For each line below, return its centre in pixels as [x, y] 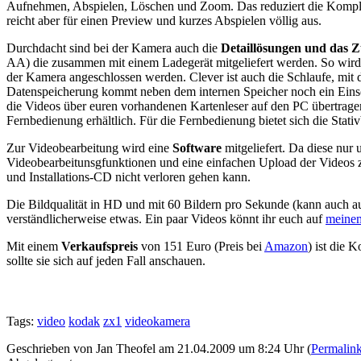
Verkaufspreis [100, 247]
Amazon [286, 247]
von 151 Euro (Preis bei [201, 247]
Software [197, 148]
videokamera [158, 322]
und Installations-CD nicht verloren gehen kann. [129, 177]
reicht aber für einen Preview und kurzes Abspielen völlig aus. [164, 21]
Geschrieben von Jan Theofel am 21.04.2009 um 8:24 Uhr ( [159, 349]
